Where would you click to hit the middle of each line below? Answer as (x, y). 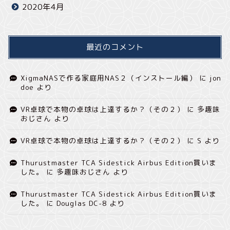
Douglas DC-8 (82, 203)
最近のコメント (115, 47)
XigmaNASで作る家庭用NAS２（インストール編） (109, 78)
